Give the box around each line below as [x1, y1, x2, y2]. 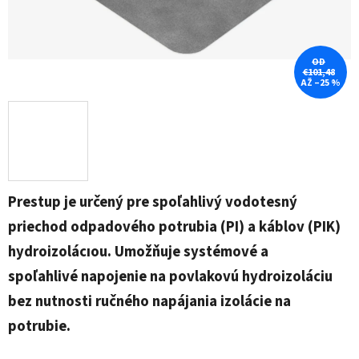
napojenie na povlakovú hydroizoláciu [81, 266, 333, 288]
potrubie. [8, 316, 74, 337]
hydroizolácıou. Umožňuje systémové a [8, 241, 268, 263]
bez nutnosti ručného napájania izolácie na [8, 291, 291, 313]
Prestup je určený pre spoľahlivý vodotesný [8, 192, 297, 213]
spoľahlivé [8, 266, 81, 288]
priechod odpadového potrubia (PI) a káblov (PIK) [8, 216, 341, 238]
